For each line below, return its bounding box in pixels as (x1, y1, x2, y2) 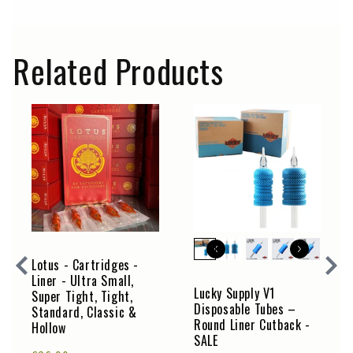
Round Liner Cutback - (194, 314, 310, 334)
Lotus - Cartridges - (32, 255, 139, 274)
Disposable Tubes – (194, 299, 296, 318)
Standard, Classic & (32, 302, 137, 321)
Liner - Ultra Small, (32, 270, 134, 290)
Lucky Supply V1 (194, 283, 275, 303)
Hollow (32, 318, 66, 337)
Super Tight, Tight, (32, 286, 133, 306)
